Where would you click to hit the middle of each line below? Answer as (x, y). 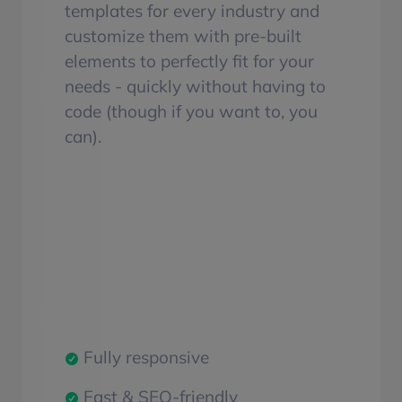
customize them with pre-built (183, 35)
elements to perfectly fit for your (189, 61)
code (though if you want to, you (191, 111)
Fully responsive (144, 358)
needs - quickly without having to (195, 86)
